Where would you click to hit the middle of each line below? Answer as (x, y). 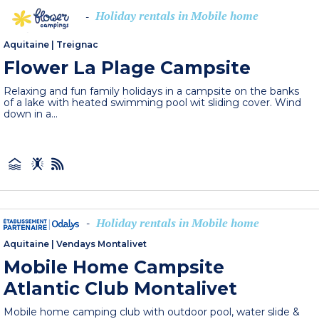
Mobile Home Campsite (114, 267)
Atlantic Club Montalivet (121, 288)
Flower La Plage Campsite (127, 67)
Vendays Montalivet (102, 244)
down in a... (31, 114)
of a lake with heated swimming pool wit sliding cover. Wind (153, 102)
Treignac (78, 44)
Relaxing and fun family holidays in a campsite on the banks (152, 91)
